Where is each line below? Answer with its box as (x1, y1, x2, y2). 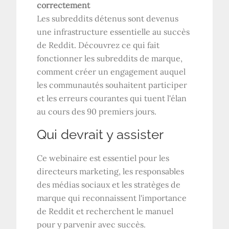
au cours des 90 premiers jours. (37, 106, 157, 117)
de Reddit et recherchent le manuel (37, 206, 174, 217)
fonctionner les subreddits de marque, (37, 53, 183, 64)
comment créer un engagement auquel (37, 66, 186, 77)
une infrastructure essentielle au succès (37, 27, 190, 37)
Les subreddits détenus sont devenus (37, 13, 179, 24)
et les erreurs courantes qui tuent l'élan (37, 93, 187, 104)
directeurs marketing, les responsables (37, 166, 185, 177)
